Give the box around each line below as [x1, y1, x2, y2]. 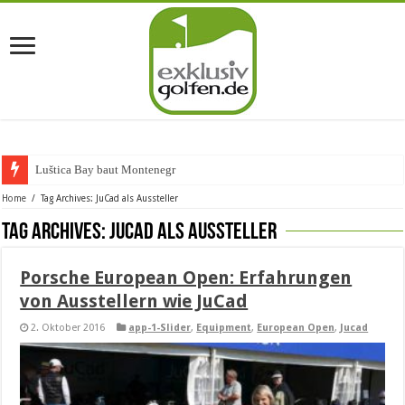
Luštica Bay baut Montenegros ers [35, 163, 203, 176]
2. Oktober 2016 [31, 322, 106, 334]
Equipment [196, 322, 252, 334]
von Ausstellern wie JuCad [20, 290, 249, 312]
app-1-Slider [128, 322, 192, 334]
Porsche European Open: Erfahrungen [20, 267, 353, 288]
